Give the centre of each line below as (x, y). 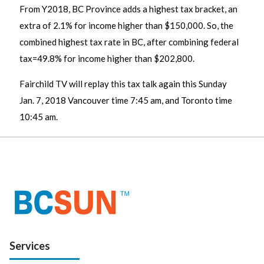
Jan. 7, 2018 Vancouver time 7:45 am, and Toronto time (126, 100)
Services (30, 246)
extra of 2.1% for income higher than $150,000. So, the (126, 26)
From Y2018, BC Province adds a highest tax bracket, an (128, 9)
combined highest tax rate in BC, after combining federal (129, 42)
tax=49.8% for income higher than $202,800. (107, 59)
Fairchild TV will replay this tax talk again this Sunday (123, 84)
